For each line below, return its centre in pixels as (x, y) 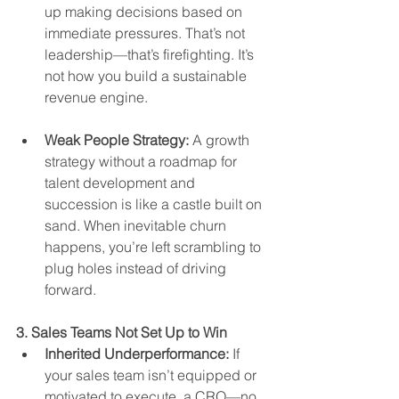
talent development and (122, 183)
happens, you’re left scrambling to (155, 247)
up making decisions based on (145, 12)
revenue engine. (96, 98)
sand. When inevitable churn (137, 226)
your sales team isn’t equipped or (152, 375)
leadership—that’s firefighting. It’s (151, 55)
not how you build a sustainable (147, 76)
